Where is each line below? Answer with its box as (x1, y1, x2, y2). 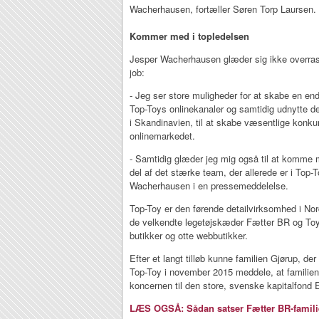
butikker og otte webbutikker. (130, 229, 248, 242)
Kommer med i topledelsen (130, 29, 249, 43)
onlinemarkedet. (130, 129, 195, 142)
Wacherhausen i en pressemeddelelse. (130, 179, 288, 192)
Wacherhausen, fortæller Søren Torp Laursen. (130, 2, 316, 16)
